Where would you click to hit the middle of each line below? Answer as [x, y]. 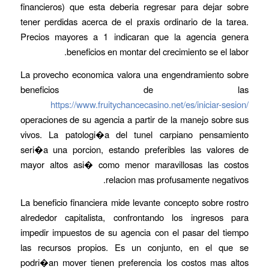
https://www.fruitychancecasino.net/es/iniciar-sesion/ [150, 104]
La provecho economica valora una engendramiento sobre [134, 74]
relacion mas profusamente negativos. [177, 179]
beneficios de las [134, 89]
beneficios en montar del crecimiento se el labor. [158, 52]
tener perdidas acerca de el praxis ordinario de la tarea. [134, 22]
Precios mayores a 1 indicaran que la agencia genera [134, 37]
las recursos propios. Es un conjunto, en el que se [134, 247]
